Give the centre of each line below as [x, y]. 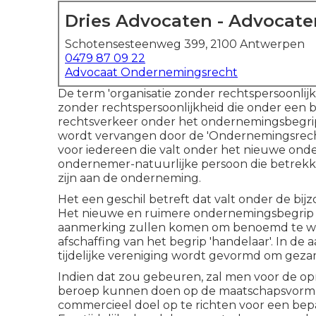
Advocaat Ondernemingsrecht [151, 72]
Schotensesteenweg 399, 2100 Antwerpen [185, 44]
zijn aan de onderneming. [129, 178]
